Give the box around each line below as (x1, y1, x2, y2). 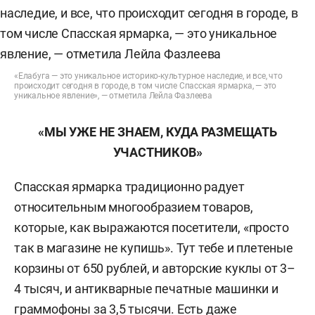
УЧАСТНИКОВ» (112, 145, 202, 160)
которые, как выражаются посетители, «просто (14, 220, 289, 235)
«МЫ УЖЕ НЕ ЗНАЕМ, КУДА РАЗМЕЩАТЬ (38, 124, 277, 139)
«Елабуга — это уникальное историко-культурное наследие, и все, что (14, 71, 283, 81)
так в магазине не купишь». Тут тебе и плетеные (14, 240, 293, 255)
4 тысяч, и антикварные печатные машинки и (14, 281, 278, 296)
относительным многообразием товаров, (14, 200, 253, 214)
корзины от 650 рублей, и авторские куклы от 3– (14, 261, 295, 276)
